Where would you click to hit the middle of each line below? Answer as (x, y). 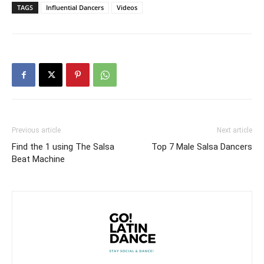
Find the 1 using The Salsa (63, 146)
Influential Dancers (75, 7)
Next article (235, 130)
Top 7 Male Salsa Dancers (202, 146)
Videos (127, 7)
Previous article (36, 130)
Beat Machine (38, 159)
